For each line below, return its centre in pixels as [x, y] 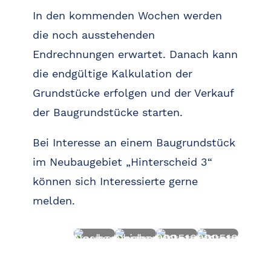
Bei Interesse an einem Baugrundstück [134, 143]
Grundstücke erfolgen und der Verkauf [133, 93]
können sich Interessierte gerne [115, 181]
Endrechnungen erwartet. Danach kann [135, 54]
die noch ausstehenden [93, 35]
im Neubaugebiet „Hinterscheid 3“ [122, 162]
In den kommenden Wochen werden [127, 16]
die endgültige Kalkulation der [112, 74]
